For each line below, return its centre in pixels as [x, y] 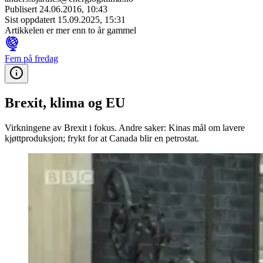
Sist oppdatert [31, 20]
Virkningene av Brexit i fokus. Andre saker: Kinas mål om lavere [125, 127]
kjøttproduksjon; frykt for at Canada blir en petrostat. [102, 138]
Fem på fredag [31, 58]
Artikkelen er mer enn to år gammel [70, 30]
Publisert [22, 9]
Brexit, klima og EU [65, 102]
